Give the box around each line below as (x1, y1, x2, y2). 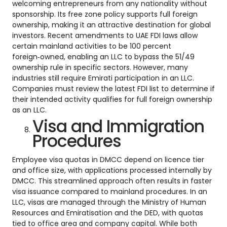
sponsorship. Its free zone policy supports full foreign (12, 9, 198, 19)
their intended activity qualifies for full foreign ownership (12, 94, 212, 104)
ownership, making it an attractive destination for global (12, 19, 211, 30)
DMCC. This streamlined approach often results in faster (12, 175, 212, 186)
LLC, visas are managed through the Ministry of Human (12, 197, 206, 207)
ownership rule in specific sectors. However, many (12, 62, 188, 72)
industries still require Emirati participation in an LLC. (12, 72, 194, 83)
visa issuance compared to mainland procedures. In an (12, 186, 207, 197)
